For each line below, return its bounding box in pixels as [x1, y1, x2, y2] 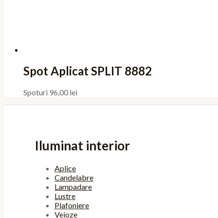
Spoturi [23, 88, 49, 97]
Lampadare [54, 182, 92, 192]
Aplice [54, 163, 76, 173]
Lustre [54, 191, 75, 201]
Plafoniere [54, 200, 89, 210]
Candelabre [54, 173, 93, 182]
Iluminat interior [35, 137, 130, 153]
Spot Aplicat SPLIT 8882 [23, 64, 152, 78]
